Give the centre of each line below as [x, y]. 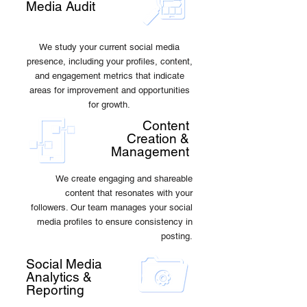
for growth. [109, 105]
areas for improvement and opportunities [109, 90]
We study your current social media [109, 47]
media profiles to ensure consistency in [115, 222]
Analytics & [59, 277]
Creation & [158, 138]
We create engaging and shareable [124, 179]
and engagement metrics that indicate [109, 76]
